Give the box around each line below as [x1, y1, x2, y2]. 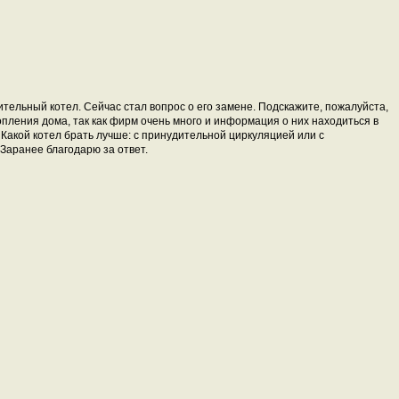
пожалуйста [325, 101, 386, 113]
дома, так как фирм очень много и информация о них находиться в [39, 115, 379, 127]
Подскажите [258, 101, 320, 113]
